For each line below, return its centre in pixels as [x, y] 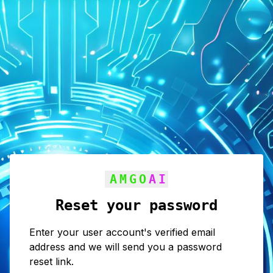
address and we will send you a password [126, 247]
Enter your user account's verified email [122, 232]
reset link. [51, 261]
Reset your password [136, 205]
